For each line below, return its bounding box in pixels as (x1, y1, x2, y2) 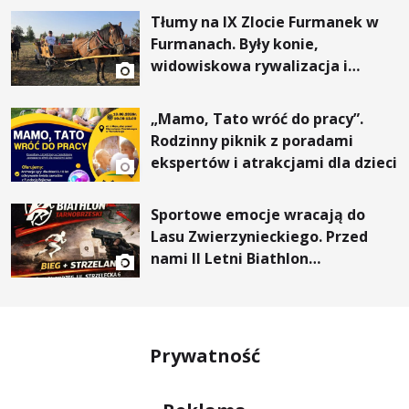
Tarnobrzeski (151, 269, 249, 290)
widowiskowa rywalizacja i (151, 56, 349, 77)
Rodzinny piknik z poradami (151, 130, 354, 151)
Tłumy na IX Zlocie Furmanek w (151, 12, 380, 33)
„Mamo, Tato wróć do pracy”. (151, 108, 364, 129)
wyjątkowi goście (151, 78, 281, 99)
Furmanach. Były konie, (151, 34, 320, 55)
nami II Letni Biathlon (151, 247, 309, 268)
